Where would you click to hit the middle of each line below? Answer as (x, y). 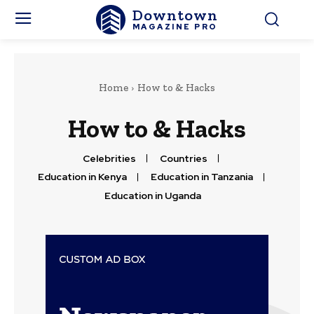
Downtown (175, 15)
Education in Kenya (82, 177)
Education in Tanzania (202, 177)
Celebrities (109, 158)
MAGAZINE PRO (175, 26)
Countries (184, 158)
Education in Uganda (152, 195)
